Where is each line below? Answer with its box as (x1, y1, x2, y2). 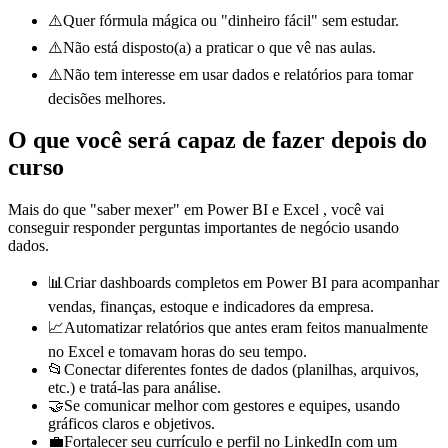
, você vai (323, 201, 384, 219)
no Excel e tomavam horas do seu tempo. (48, 343, 307, 361)
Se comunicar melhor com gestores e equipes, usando (64, 397, 400, 415)
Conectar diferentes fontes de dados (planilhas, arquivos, (64, 361, 419, 379)
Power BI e (207, 201, 279, 219)
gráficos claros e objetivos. (48, 415, 215, 433)
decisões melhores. (48, 89, 166, 107)
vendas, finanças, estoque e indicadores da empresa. (48, 298, 374, 316)
